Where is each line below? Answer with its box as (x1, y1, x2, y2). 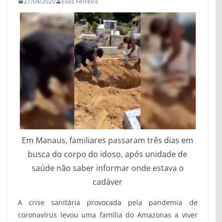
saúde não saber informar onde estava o (31, 162, 184, 173)
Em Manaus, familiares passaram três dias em (22, 134, 194, 146)
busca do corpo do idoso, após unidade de (28, 148, 188, 160)
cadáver (93, 176, 123, 187)
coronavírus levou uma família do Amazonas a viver (18, 210, 198, 220)
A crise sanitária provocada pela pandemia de (18, 197, 198, 207)
